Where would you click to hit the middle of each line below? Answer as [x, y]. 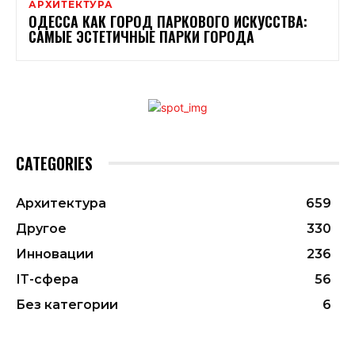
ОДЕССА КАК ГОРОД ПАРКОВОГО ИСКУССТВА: [168, 21]
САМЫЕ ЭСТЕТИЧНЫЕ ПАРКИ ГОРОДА [141, 36]
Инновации [55, 254]
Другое [41, 228]
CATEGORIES [54, 163]
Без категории [67, 304]
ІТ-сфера [47, 279]
